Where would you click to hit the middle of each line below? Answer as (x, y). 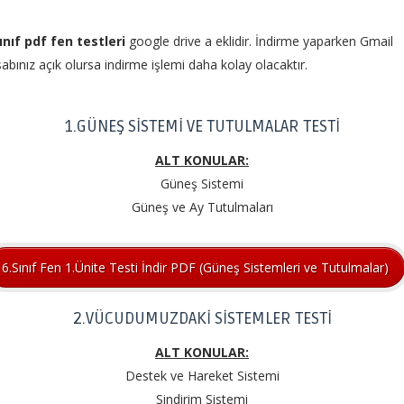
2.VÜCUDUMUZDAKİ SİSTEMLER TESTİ (202, 318)
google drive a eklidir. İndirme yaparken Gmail (259, 41)
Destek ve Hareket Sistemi (202, 375)
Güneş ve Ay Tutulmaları (202, 207)
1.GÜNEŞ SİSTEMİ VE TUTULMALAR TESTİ (202, 127)
